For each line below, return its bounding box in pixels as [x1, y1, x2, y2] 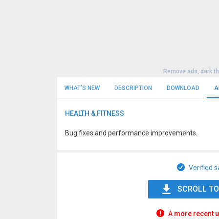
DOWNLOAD [167, 85, 199, 91]
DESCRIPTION [114, 85, 152, 91]
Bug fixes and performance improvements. [65, 129, 197, 137]
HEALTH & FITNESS [65, 109, 124, 117]
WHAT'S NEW [65, 85, 100, 91]
